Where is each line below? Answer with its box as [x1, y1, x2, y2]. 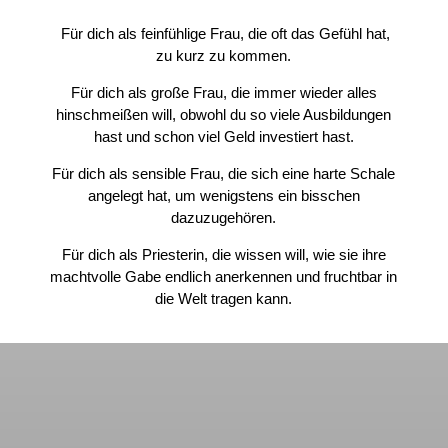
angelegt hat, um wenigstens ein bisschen [87, 186, 360, 204]
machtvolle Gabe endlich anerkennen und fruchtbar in [50, 267, 398, 285]
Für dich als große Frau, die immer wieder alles [70, 83, 377, 101]
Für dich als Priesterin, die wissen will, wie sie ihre [61, 245, 386, 263]
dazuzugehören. [171, 208, 277, 226]
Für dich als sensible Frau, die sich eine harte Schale [52, 164, 396, 182]
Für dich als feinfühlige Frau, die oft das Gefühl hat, [57, 24, 391, 42]
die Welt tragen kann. [155, 289, 293, 307]
